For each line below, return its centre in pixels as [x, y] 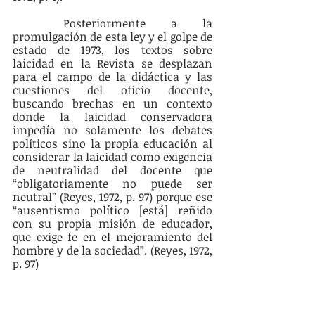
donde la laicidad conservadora [112, 117]
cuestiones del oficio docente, [112, 90]
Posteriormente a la [38, 24]
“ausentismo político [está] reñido [112, 211]
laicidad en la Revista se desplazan [112, 64]
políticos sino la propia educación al [112, 144]
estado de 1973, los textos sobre [112, 50]
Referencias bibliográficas [79, 296]
